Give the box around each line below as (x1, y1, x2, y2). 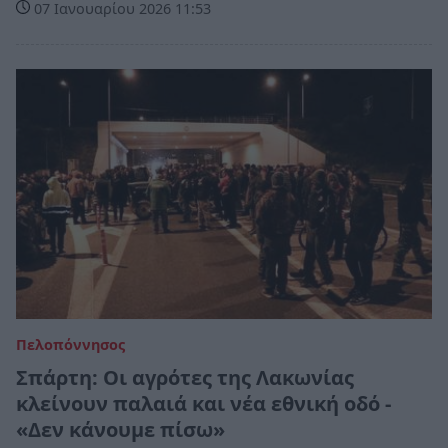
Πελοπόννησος (16, 334, 125, 354)
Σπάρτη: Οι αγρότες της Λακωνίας (16, 363, 354, 391)
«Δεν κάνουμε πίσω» (16, 415, 225, 443)
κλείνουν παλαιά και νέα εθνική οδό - (16, 389, 391, 417)
